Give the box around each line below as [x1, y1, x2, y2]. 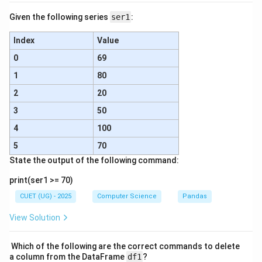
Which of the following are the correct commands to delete [9, 242, 240, 251]
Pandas [182, 192, 207, 201]
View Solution [9, 213, 60, 223]
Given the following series [9, 12, 110, 22]
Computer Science [97, 192, 157, 201]
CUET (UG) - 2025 [20, 192, 71, 201]
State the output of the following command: [9, 156, 179, 166]
